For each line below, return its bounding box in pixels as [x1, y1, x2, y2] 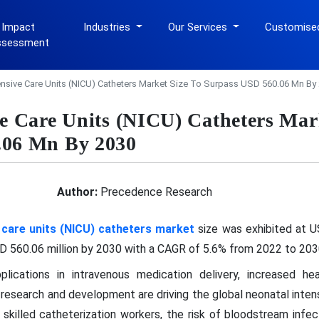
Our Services [168, 21, 231, 33]
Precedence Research [97, 184, 212, 199]
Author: [56, 184, 98, 199]
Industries [83, 21, 134, 33]
